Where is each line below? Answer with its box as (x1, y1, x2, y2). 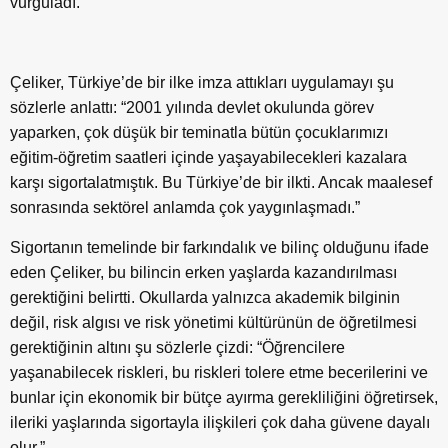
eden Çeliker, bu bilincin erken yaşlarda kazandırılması (10, 264, 397, 282)
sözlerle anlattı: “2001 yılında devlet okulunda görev (10, 99, 374, 117)
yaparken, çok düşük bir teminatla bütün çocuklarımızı (10, 124, 388, 142)
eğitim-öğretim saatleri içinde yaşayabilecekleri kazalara (10, 149, 407, 167)
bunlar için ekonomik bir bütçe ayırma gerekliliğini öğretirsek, (10, 389, 438, 407)
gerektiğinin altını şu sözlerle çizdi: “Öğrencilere (10, 339, 345, 357)
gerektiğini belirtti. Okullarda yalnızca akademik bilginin (10, 289, 400, 307)
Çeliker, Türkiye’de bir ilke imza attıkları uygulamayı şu (10, 74, 394, 92)
